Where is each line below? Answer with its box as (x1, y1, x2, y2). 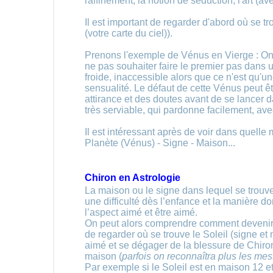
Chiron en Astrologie (85, 172, 180, 183)
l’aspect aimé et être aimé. (85, 207, 197, 218)
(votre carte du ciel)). (85, 28, 172, 38)
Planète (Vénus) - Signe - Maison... (85, 138, 235, 148)
